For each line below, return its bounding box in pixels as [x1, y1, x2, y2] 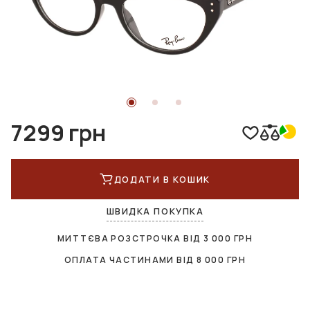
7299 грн [11, 118, 106, 149]
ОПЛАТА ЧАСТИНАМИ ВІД [64, 254, 197, 266]
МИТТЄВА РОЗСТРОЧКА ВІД [57, 232, 204, 245]
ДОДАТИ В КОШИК [113, 173, 210, 186]
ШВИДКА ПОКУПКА [106, 205, 204, 218]
